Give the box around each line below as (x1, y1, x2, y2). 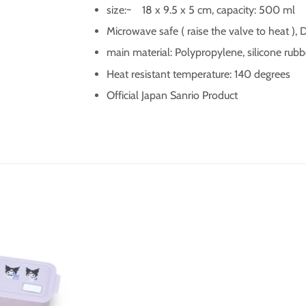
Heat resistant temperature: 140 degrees (107, 67, 290, 81)
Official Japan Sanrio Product (107, 89, 238, 102)
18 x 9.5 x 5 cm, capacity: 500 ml (142, 3, 295, 16)
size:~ (107, 3, 131, 16)
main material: (107, 46, 175, 59)
